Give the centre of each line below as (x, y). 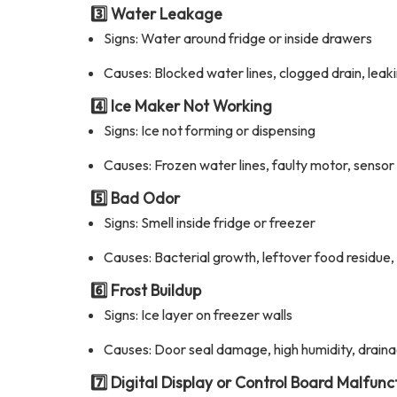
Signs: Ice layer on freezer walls (198, 315)
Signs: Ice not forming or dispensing (210, 130)
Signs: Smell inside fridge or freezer (210, 222)
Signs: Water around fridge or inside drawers (238, 38)
